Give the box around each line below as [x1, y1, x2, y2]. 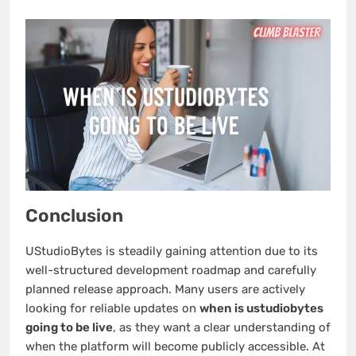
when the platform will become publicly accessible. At [25, 339, 325, 354]
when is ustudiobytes [199, 301, 323, 316]
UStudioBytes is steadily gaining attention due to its [25, 244, 318, 259]
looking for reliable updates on [25, 301, 199, 316]
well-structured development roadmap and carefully [25, 263, 316, 278]
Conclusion [25, 205, 123, 227]
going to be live [25, 320, 113, 335]
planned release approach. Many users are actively [25, 282, 305, 297]
